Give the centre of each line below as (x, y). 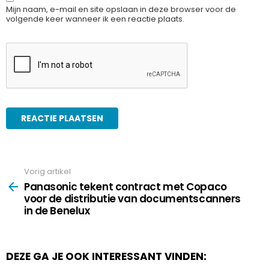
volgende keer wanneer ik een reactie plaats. (95, 19)
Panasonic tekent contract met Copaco (125, 186)
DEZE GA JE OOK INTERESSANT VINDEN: (106, 256)
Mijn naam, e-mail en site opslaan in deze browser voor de (121, 10)
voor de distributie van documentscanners (133, 198)
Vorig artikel (47, 172)
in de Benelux (57, 210)
